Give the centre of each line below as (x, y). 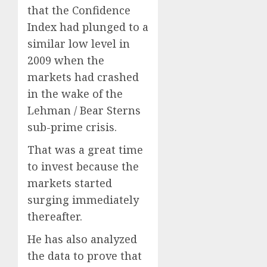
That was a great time (85, 149)
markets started (70, 183)
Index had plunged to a (88, 27)
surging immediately (83, 199)
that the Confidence (79, 10)
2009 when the (66, 60)
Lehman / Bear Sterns (84, 110)
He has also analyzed (82, 239)
